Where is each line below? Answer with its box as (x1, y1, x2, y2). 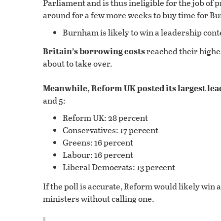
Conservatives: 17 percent (63, 124, 158, 137)
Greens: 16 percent (63, 136, 133, 149)
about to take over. (43, 57, 112, 70)
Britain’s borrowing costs (43, 45, 145, 58)
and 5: (43, 94, 66, 107)
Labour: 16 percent (63, 148, 133, 161)
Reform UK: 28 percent (63, 111, 148, 124)
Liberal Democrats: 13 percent (63, 161, 175, 174)
